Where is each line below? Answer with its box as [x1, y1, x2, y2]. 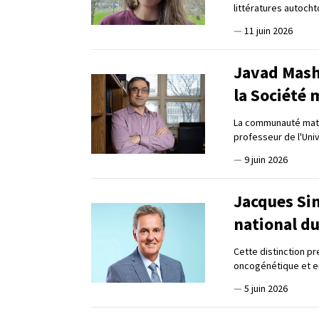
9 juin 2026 [244, 152, 288, 166]
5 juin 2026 [244, 281, 288, 295]
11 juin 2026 [244, 23, 293, 37]
